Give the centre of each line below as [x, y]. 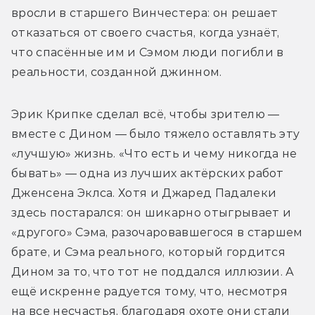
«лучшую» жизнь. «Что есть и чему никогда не [154, 153]
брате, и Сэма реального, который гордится [149, 252]
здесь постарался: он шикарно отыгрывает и [152, 212]
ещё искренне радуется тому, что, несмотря [150, 291]
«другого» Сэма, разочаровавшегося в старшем [157, 232]
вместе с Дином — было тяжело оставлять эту [156, 134]
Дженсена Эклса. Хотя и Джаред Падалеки [144, 193]
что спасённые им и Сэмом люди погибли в [148, 52]
